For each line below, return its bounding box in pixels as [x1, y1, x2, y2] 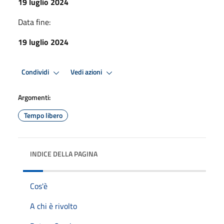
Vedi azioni [70, 66, 103, 78]
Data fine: [18, 15, 50, 28]
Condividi [21, 66, 50, 78]
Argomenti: [18, 91, 50, 102]
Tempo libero [23, 109, 62, 120]
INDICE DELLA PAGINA [30, 148, 97, 159]
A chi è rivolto [30, 199, 77, 212]
